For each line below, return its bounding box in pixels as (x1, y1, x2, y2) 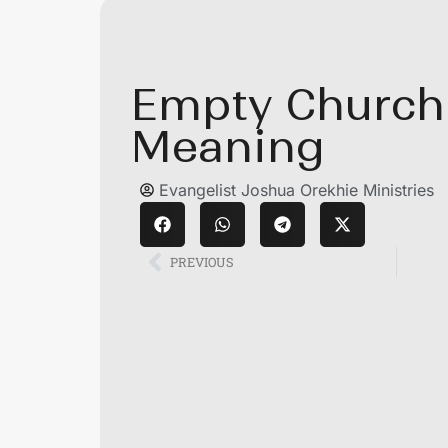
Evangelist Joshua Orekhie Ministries (159, 180, 434, 201)
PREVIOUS (170, 253, 234, 270)
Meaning (130, 120, 325, 175)
